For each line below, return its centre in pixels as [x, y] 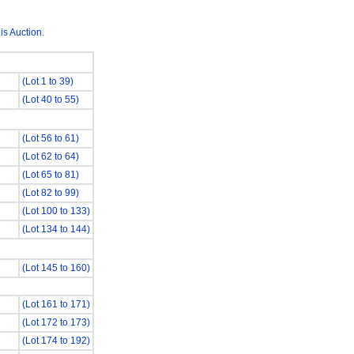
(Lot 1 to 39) [47, 81]
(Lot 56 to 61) [50, 138]
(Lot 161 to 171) [56, 304]
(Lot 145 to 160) [56, 268]
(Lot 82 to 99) [50, 193]
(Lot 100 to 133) [56, 211]
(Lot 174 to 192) [56, 341]
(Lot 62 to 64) [50, 156]
